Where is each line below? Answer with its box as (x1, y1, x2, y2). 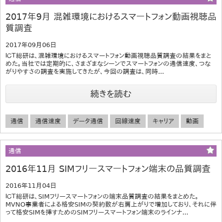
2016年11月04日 (5, 182, 56, 190)
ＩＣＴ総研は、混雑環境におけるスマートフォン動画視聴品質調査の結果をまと (5, 52, 211, 60)
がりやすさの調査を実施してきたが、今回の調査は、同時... (5, 68, 164, 76)
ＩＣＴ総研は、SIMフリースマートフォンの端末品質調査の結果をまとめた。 (5, 193, 199, 201)
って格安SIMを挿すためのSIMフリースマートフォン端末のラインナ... (5, 209, 188, 217)
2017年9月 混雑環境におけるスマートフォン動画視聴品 (5, 11, 217, 22)
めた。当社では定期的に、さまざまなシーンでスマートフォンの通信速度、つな (5, 60, 211, 68)
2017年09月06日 (5, 41, 56, 49)
